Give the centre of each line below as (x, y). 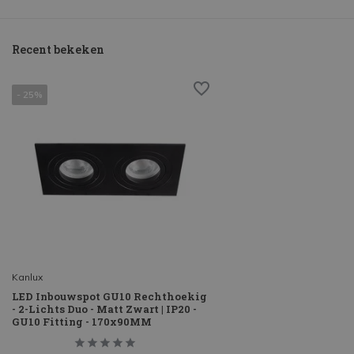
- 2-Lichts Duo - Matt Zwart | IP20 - (104, 309)
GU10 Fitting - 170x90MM (82, 322)
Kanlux (27, 277)
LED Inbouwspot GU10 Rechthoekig (109, 297)
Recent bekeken (58, 50)
